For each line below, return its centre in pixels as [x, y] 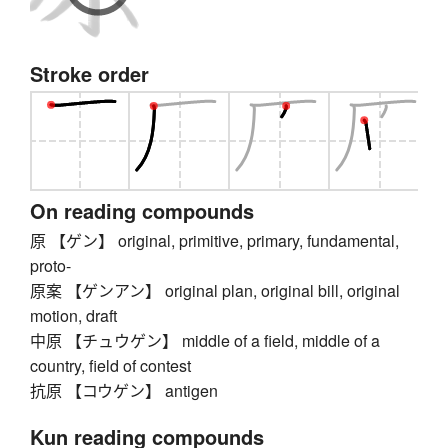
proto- [50, 266]
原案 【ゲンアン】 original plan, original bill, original [215, 291]
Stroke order [89, 74]
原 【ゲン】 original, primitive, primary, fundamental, [214, 241]
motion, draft [73, 316]
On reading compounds [142, 211]
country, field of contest [110, 366]
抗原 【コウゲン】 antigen [124, 391]
